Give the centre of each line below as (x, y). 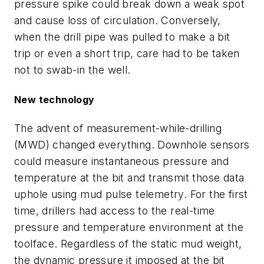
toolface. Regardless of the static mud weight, (128, 243)
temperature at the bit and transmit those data (129, 177)
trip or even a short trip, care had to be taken (127, 54)
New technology (55, 99)
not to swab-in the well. (72, 70)
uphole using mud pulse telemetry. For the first (131, 194)
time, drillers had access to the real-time (115, 210)
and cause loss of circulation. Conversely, (118, 21)
